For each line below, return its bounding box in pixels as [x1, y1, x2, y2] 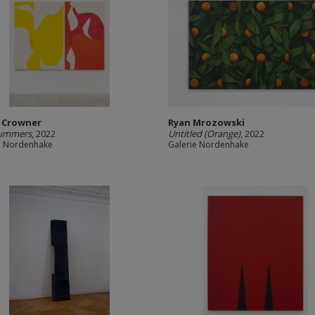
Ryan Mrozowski [168, 116, 245, 129]
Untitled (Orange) [168, 127, 240, 140]
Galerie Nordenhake [168, 139, 249, 150]
